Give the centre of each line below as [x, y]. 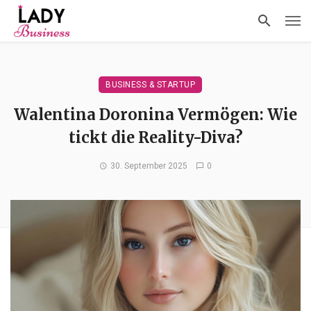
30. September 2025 [149, 166]
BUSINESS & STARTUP [150, 85]
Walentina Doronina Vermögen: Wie [155, 115]
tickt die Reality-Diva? [155, 137]
